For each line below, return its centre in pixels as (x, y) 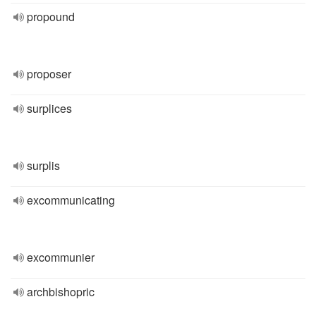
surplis (43, 165)
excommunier (61, 257)
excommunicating (71, 200)
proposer (49, 74)
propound (51, 17)
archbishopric (61, 292)
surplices (49, 108)
